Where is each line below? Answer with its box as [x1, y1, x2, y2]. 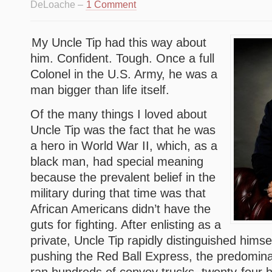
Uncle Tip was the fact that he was [30, 123, 216, 137]
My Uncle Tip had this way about [32, 36, 206, 49]
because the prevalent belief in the [30, 171, 216, 184]
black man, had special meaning [30, 155, 203, 168]
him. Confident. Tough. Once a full [30, 52, 214, 65]
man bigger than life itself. [30, 83, 169, 97]
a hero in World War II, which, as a [30, 139, 217, 152]
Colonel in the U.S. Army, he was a [30, 67, 217, 81]
